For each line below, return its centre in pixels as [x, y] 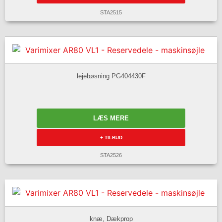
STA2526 [111, 155]
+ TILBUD [111, 138]
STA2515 [111, 13]
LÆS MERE [111, 118]
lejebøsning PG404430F [111, 76]
